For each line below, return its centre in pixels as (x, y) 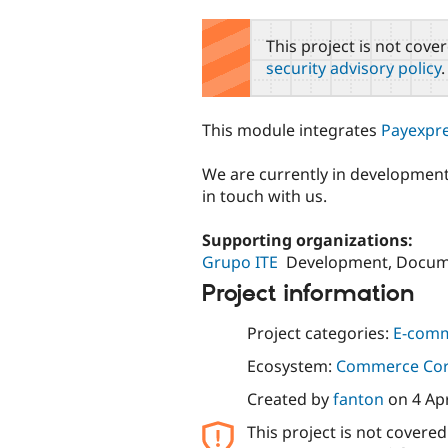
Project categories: (319, 332)
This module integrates (291, 129)
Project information (308, 294)
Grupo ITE (240, 261)
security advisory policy (353, 67)
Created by (289, 398)
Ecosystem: (291, 365)
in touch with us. (264, 195)
